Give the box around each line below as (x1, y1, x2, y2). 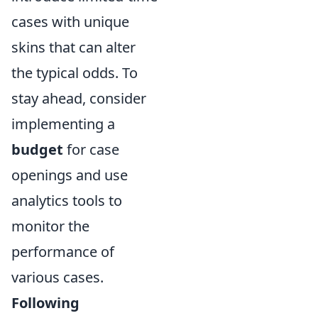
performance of (11, 242, 114, 261)
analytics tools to (11, 191, 122, 210)
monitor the (11, 216, 89, 236)
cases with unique (11, 12, 129, 31)
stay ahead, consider (11, 89, 146, 108)
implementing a (11, 114, 115, 133)
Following (11, 293, 79, 312)
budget (11, 140, 63, 159)
